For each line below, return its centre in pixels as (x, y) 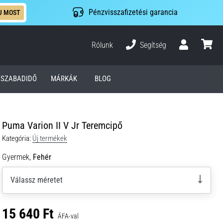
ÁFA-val (68, 216)
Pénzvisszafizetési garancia (133, 12)
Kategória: (16, 138)
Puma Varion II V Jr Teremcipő (62, 125)
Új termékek (50, 138)
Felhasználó (198, 54)
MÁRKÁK (64, 79)
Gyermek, (16, 157)
